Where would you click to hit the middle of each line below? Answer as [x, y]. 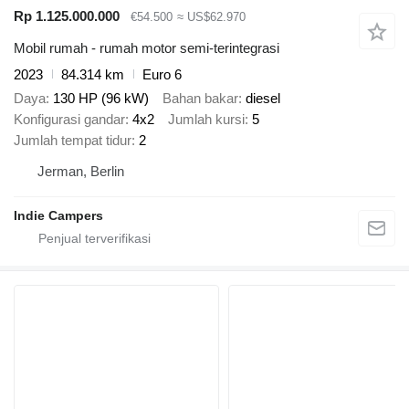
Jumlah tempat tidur [73, 141]
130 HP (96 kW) [101, 99]
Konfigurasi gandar [69, 120]
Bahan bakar [200, 99]
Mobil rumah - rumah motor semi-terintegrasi [147, 47]
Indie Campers [58, 216]
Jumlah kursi [206, 120]
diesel [263, 99]
